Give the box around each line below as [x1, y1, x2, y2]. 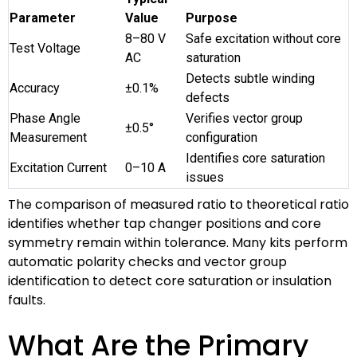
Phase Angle [10, 110, 80, 126]
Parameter [10, 10, 76, 25]
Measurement [10, 129, 87, 145]
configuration [186, 129, 257, 145]
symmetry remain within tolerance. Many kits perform [8, 233, 347, 252]
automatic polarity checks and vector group [8, 252, 287, 271]
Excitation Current [10, 159, 107, 175]
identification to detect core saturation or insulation [8, 271, 331, 290]
